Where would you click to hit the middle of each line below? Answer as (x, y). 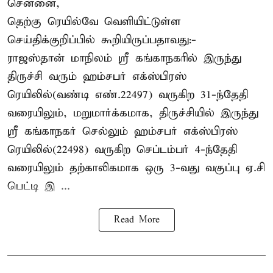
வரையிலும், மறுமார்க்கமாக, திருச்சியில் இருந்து (133, 113)
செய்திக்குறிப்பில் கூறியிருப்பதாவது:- (102, 40)
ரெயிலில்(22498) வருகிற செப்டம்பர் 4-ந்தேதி (122, 150)
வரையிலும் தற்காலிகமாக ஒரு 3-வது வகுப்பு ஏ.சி (136, 168)
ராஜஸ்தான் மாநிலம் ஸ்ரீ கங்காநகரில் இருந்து (124, 58)
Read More (136, 220)
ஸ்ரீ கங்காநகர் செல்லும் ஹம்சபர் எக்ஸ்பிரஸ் (122, 132)
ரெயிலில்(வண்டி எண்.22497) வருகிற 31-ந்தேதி (128, 95)
